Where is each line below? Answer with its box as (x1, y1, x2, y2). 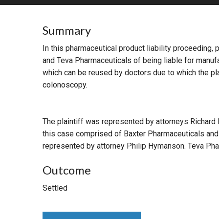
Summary (43, 23, 91, 38)
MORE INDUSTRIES (141, 38, 212, 47)
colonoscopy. (43, 80, 88, 90)
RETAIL (141, 11, 167, 20)
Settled (43, 183, 67, 193)
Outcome (43, 163, 91, 177)
